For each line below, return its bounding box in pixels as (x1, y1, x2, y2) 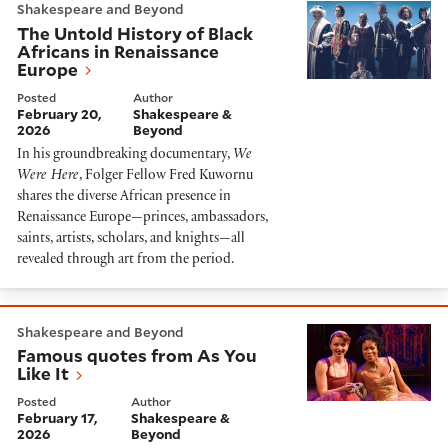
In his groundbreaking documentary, (17, 147, 233, 163)
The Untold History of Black (17, 21, 253, 45)
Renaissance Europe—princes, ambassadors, (17, 210, 268, 226)
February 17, (17, 409, 97, 428)
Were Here (17, 168, 79, 184)
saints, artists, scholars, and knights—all (17, 231, 245, 247)
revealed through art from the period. (17, 252, 234, 268)
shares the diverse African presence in (17, 189, 231, 205)
